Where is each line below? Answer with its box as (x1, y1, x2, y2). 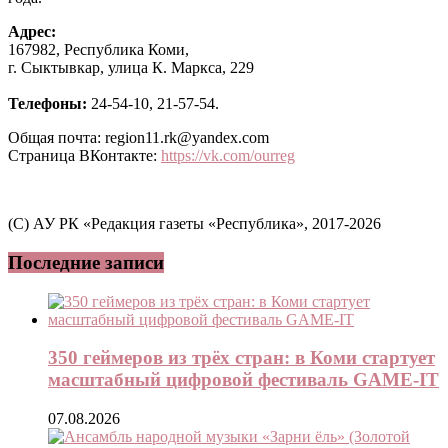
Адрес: (8, 23, 56, 41)
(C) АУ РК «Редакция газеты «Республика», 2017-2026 (8, 215, 381, 233)
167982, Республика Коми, (8, 41, 189, 59)
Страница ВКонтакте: (8, 147, 161, 165)
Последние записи (8, 251, 164, 273)
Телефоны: (8, 95, 91, 113)
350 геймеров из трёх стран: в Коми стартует (48, 347, 435, 369)
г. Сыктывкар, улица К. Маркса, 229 (8, 59, 254, 77)
